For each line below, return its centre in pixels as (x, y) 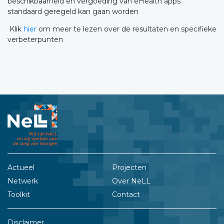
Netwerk (23, 181)
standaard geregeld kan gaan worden (73, 11)
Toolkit (19, 195)
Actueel (21, 168)
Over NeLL (131, 181)
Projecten (129, 168)
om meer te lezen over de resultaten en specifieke (126, 29)
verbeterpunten (35, 39)
